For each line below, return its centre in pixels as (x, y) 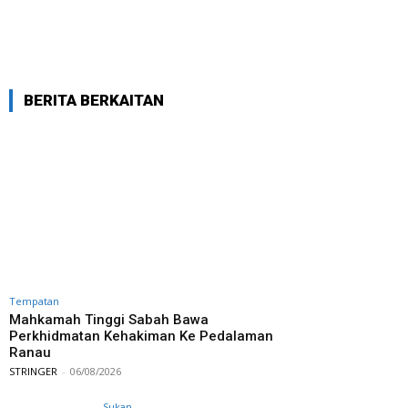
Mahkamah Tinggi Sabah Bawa (109, 320)
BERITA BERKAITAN (94, 101)
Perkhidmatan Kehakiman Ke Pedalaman (141, 337)
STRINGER (33, 372)
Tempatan (34, 301)
